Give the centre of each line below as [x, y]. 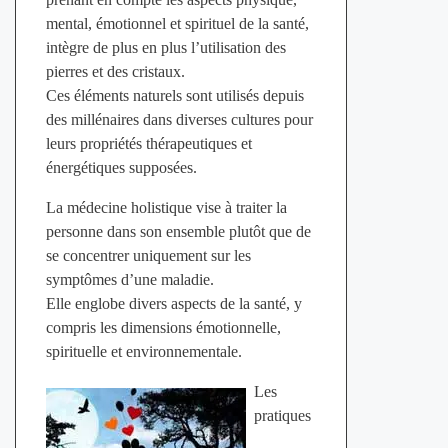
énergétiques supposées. [121, 167]
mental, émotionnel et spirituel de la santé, [177, 23]
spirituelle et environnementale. [143, 351]
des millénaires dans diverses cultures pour [179, 119]
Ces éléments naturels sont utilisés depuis [174, 95]
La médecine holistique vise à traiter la [166, 207]
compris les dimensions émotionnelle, [163, 327]
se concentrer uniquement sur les [148, 255]
